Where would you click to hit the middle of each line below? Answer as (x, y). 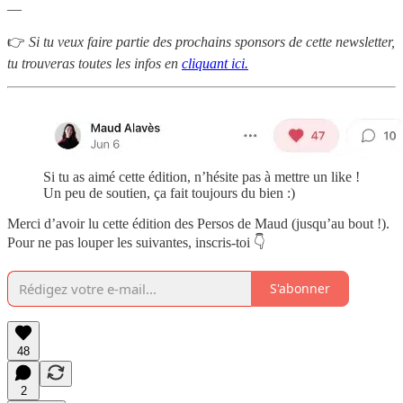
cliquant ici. (215, 63)
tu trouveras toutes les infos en (94, 63)
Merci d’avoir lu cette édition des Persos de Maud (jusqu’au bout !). (198, 223)
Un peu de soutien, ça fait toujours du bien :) (169, 193)
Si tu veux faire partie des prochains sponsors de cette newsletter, (210, 41)
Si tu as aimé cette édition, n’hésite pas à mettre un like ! (201, 176)
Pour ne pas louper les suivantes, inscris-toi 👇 (136, 242)
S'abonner (300, 288)
